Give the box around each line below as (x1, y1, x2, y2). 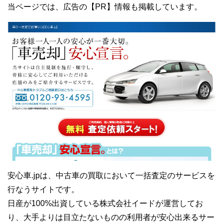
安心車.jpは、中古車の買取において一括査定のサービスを (7, 171, 215, 180)
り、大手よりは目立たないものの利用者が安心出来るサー (7, 213, 215, 222)
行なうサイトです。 (7, 185, 79, 194)
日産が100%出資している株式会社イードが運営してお (7, 199, 203, 208)
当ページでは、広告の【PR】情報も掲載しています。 (7, 2, 202, 11)
